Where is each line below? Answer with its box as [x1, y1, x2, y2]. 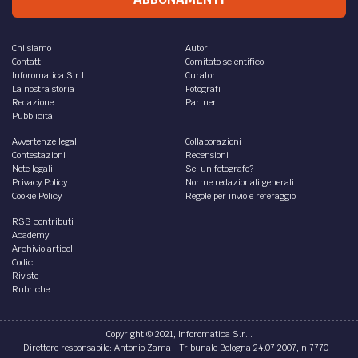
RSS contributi [12, 215, 74, 227]
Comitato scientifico [185, 55, 264, 67]
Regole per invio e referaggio [185, 189, 296, 201]
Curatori [185, 69, 218, 81]
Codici [12, 256, 35, 268]
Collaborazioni [185, 135, 241, 147]
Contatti [12, 55, 43, 67]
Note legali [12, 162, 53, 174]
